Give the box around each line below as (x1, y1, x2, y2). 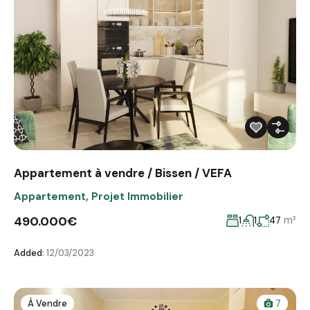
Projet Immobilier (91, 189, 183, 203)
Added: (14, 246, 44, 259)
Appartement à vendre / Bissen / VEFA (14, 165, 232, 181)
